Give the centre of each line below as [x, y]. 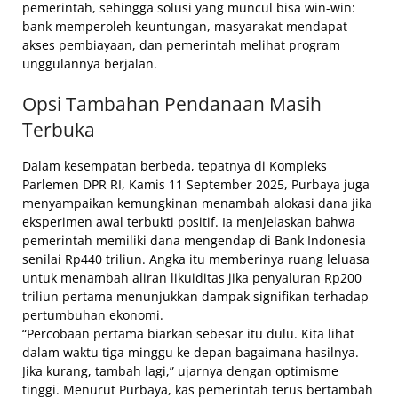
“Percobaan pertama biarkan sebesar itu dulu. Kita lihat [188, 334]
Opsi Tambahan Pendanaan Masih [172, 104]
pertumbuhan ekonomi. [93, 315]
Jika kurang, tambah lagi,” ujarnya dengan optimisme [180, 371]
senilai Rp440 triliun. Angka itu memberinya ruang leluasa [196, 259]
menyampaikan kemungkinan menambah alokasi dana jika [197, 203]
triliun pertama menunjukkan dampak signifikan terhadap [195, 297]
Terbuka [59, 130]
